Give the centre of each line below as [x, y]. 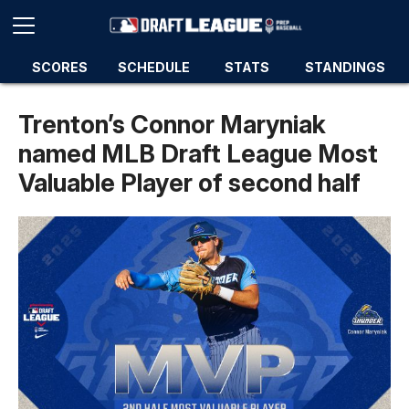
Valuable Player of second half [189, 183]
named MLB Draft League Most [198, 154]
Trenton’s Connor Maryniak [172, 125]
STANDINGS [345, 67]
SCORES [59, 67]
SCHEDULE [153, 67]
